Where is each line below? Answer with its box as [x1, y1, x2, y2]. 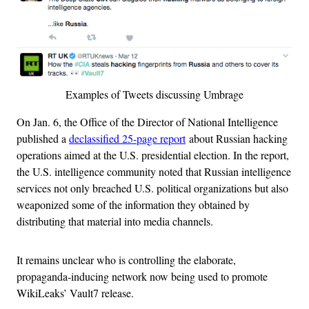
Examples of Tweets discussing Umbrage [66, 87, 243, 102]
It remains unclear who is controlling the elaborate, [17, 252, 236, 268]
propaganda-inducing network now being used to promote [17, 269, 268, 284]
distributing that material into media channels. [17, 214, 213, 229]
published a [17, 131, 69, 146]
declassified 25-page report [69, 131, 186, 146]
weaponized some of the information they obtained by [17, 197, 250, 212]
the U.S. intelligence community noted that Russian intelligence [17, 164, 291, 179]
